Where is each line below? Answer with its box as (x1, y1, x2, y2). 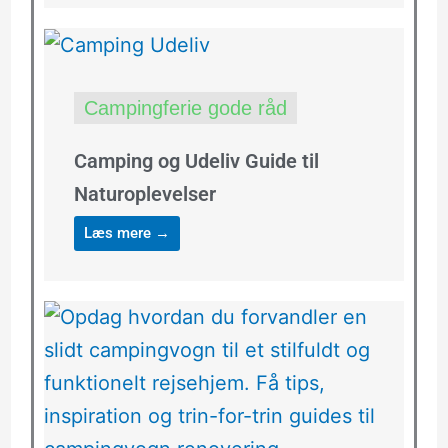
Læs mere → (83, 224, 170, 243)
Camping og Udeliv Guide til (73, 149, 319, 174)
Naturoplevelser (73, 182, 216, 207)
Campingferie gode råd (83, 97, 287, 120)
